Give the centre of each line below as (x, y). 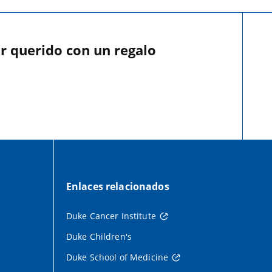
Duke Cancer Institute (111, 216)
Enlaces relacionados (117, 186)
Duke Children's (99, 237)
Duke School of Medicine (117, 257)
